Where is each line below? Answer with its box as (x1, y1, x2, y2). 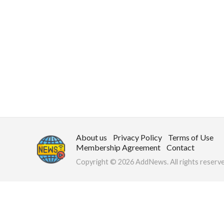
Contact (166, 142, 194, 152)
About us (76, 132, 107, 142)
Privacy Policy (113, 132, 162, 142)
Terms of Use (168, 132, 213, 142)
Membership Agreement (76, 142, 160, 152)
